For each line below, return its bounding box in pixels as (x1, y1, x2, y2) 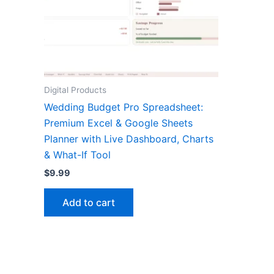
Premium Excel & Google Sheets (44, 117, 193, 130)
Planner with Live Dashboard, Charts (44, 133, 213, 146)
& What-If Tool (44, 149, 111, 161)
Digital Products (44, 84, 106, 95)
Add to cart (62, 196, 115, 209)
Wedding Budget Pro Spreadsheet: (44, 101, 203, 114)
